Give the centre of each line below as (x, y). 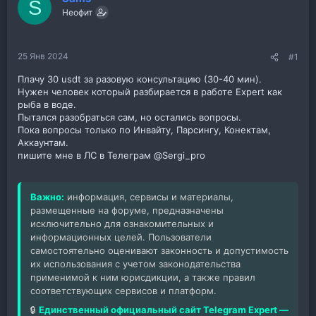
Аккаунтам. (43, 142)
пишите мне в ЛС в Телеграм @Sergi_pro (111, 155)
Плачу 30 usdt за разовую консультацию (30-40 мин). (140, 79)
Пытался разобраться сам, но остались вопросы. (129, 117)
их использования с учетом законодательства (135, 263)
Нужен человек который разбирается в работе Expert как (150, 91)
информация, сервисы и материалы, (149, 196)
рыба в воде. (47, 104)
